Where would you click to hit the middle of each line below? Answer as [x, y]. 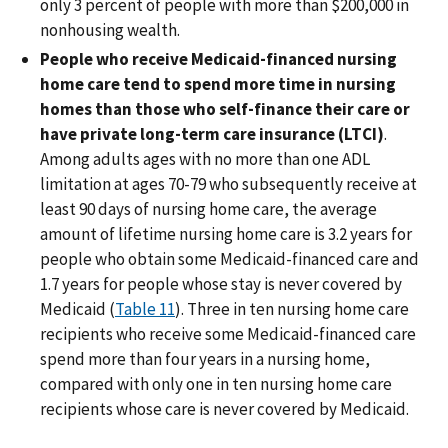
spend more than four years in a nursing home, [205, 359]
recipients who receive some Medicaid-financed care [228, 334]
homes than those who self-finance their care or [225, 109]
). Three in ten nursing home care [292, 309]
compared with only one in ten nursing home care [216, 384]
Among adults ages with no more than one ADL [205, 159]
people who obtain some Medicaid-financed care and [229, 259]
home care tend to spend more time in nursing [218, 84]
